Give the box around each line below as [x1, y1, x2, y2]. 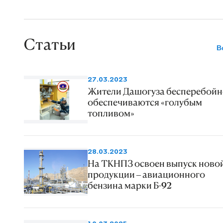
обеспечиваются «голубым [88, 97, 202, 108]
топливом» [88, 108, 134, 119]
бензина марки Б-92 [88, 180, 172, 191]
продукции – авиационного [88, 169, 205, 180]
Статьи [24, 35, 76, 53]
